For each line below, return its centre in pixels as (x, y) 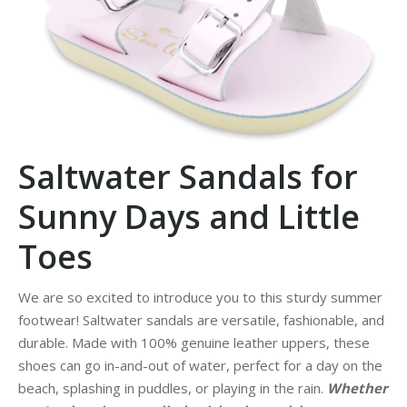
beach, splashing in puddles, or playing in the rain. (173, 388)
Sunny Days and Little (189, 217)
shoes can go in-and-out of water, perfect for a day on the (200, 366)
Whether (357, 388)
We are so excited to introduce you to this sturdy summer (200, 298)
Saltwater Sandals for (188, 177)
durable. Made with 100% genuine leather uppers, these (194, 343)
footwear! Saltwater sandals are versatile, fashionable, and (201, 320)
